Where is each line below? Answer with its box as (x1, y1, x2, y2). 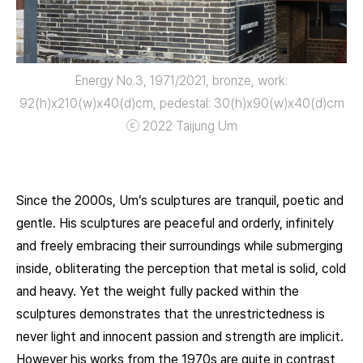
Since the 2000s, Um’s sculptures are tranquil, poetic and (16, 192, 344, 208)
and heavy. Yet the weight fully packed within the (16, 283, 299, 299)
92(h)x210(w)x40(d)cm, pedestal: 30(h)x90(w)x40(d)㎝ (19, 95, 344, 111)
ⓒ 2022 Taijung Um (126, 117, 237, 134)
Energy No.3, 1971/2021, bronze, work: (75, 72, 288, 88)
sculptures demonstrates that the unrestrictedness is (16, 305, 325, 322)
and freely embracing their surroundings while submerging (16, 237, 343, 254)
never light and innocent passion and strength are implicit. (16, 328, 344, 344)
